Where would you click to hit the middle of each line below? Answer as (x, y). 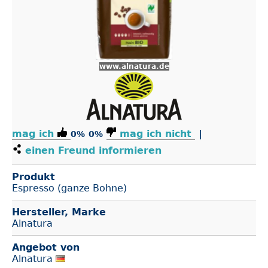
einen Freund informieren (92, 150)
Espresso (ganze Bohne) (69, 188)
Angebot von (46, 247)
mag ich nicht (156, 134)
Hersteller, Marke (59, 212)
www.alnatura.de (134, 66)
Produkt (33, 177)
